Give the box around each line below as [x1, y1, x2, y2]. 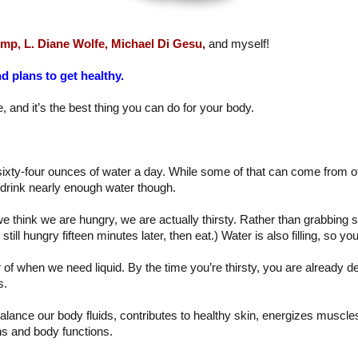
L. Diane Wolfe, [24, 37, 108, 50]
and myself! [205, 37, 269, 50]
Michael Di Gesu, [111, 37, 205, 50]
